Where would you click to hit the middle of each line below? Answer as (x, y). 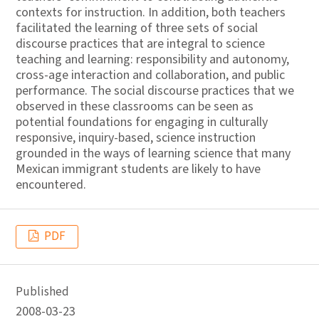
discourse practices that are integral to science (140, 44)
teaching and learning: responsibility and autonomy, (152, 59)
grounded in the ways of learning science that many (153, 153)
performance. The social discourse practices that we (155, 91)
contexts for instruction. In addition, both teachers (151, 12)
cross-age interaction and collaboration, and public (150, 75)
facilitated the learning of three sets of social (137, 28)
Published (42, 292)
